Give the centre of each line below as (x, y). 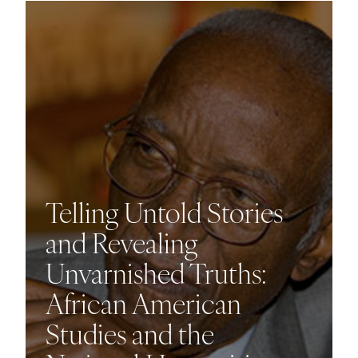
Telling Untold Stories (164, 211)
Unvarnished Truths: (156, 272)
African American (143, 302)
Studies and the (129, 333)
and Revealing (121, 242)
